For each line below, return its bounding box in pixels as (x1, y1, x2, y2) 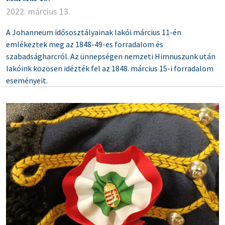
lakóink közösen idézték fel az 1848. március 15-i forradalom (6, 63, 213, 73)
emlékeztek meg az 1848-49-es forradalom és (6, 39, 163, 49)
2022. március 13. (6, 6, 70, 17)
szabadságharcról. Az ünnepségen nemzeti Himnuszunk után (6, 51, 215, 61)
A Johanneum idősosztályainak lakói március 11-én (6, 27, 181, 37)
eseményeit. (6, 75, 48, 85)
